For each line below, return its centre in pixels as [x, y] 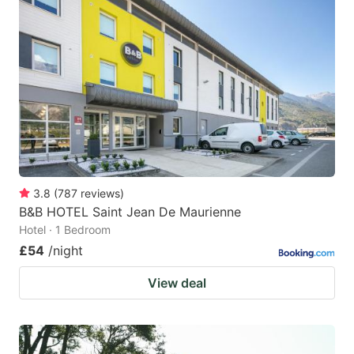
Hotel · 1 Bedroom [65, 230]
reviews [100, 194]
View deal [177, 283]
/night [66, 251]
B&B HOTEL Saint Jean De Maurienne [130, 212]
